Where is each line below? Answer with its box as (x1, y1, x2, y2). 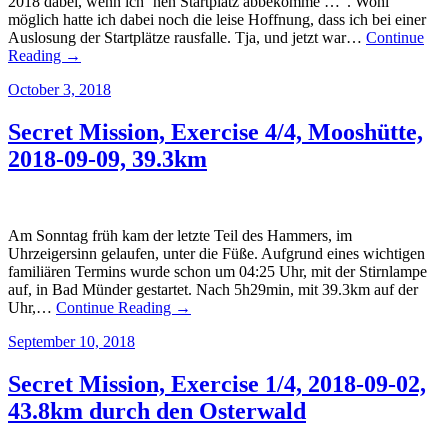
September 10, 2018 (8, 333, 135, 351)
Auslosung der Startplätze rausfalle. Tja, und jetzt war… (8, 29, 366, 47)
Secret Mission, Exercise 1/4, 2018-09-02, (8, 371, 426, 398)
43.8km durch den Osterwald (8, 398, 306, 425)
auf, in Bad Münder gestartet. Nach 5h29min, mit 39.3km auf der (8, 281, 418, 299)
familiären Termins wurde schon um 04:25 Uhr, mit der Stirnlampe (8, 263, 427, 281)
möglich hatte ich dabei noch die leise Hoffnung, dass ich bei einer (8, 11, 426, 29)
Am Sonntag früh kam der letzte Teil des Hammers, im (8, 227, 352, 245)
